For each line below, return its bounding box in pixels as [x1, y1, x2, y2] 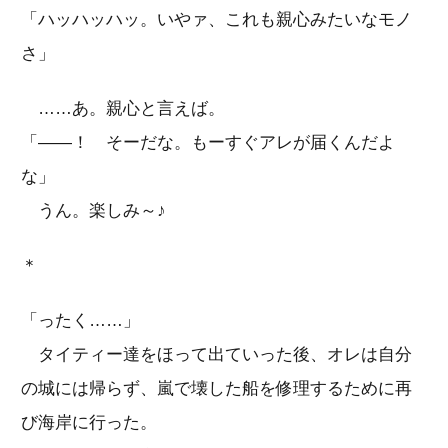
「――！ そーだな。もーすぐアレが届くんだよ [21, 132, 395, 152]
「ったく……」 [21, 310, 140, 330]
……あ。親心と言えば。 [21, 98, 225, 118]
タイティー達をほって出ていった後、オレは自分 [21, 344, 412, 364]
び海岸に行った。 [21, 412, 157, 432]
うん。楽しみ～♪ [21, 200, 166, 220]
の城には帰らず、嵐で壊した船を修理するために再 [21, 378, 412, 398]
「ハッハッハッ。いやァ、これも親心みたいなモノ [21, 9, 412, 29]
